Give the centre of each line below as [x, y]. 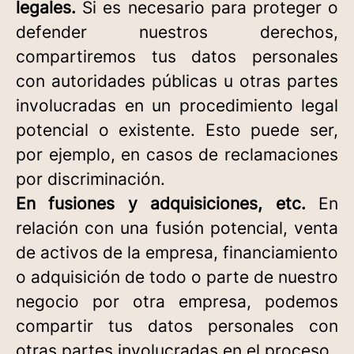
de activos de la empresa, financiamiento [177, 252]
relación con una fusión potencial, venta [177, 228]
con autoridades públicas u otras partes [177, 81]
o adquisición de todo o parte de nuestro [177, 277]
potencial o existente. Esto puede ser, [177, 130]
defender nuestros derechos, [177, 32]
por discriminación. [90, 179]
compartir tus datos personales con [177, 326]
